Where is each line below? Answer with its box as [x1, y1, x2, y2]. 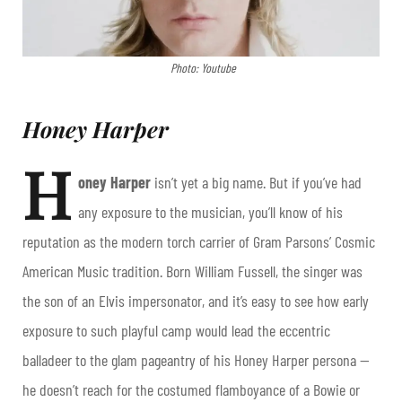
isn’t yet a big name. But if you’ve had [151, 171, 362, 192]
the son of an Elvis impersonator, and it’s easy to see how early [22, 290, 369, 310]
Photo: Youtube [170, 59, 236, 75]
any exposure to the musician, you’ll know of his [78, 201, 343, 222]
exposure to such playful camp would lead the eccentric [22, 319, 330, 340]
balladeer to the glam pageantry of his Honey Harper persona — [22, 349, 370, 370]
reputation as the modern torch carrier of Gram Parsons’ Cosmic [22, 231, 375, 251]
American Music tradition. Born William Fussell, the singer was [22, 260, 363, 281]
